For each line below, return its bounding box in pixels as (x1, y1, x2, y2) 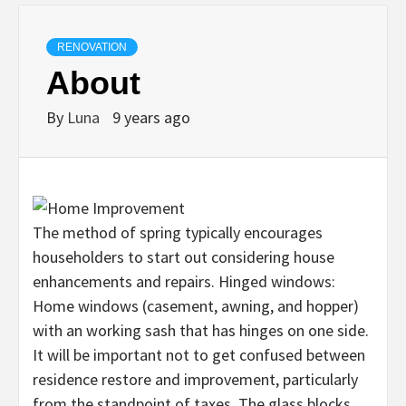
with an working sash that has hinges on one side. (33, 319, 369, 341)
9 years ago (112, 106, 190, 128)
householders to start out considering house (33, 246, 334, 267)
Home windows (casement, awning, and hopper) (33, 295, 359, 316)
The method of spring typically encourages (33, 221, 323, 243)
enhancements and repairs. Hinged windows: (33, 270, 335, 292)
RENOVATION (57, 40, 127, 53)
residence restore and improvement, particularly (33, 368, 358, 390)
